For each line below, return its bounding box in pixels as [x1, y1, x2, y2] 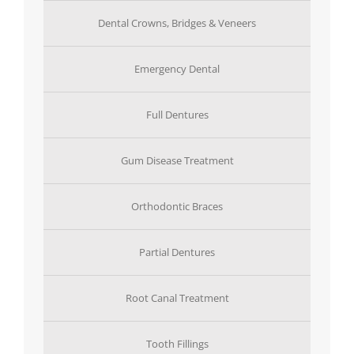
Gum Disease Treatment [120, 153, 234, 168]
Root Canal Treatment [125, 291, 229, 306]
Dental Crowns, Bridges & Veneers [98, 16, 256, 31]
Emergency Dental [134, 62, 220, 77]
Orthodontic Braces [131, 199, 223, 214]
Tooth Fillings [145, 337, 209, 352]
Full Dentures [145, 107, 209, 122]
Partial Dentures [139, 245, 215, 260]
